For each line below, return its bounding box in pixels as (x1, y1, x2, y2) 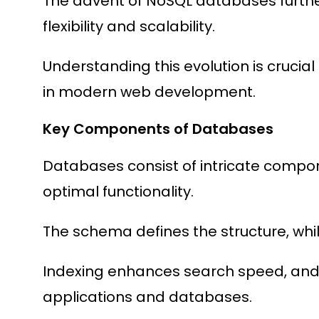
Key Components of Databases (43, 119, 273, 140)
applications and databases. (43, 287, 252, 308)
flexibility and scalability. (43, 16, 215, 37)
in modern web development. (43, 82, 256, 103)
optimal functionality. (43, 182, 194, 202)
